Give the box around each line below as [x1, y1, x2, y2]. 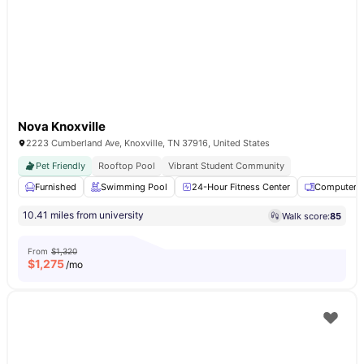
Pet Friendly [36, 160, 85, 171]
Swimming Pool [101, 181, 167, 193]
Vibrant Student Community [168, 160, 284, 171]
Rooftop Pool [98, 160, 155, 171]
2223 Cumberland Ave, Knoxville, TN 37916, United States [26, 137, 270, 149]
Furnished [35, 181, 76, 193]
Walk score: [282, 210, 330, 222]
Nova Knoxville [18, 119, 106, 134]
